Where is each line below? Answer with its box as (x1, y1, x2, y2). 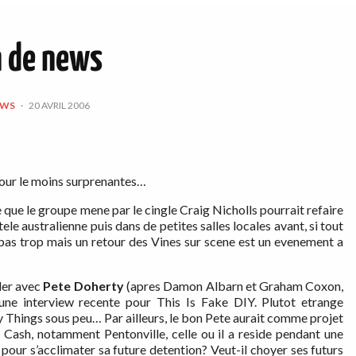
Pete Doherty (43, 278, 124, 294)
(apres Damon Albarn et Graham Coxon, (123, 278, 344, 294)
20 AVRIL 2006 (29, 99, 91, 111)
